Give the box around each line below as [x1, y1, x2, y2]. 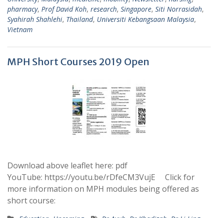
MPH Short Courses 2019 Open [7, 55, 149, 68]
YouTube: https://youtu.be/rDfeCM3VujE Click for [7, 172, 195, 182]
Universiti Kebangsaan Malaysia [97, 15, 194, 24]
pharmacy [7, 4, 37, 14]
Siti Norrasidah [155, 4, 202, 14]
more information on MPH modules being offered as [7, 183, 199, 194]
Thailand [66, 15, 93, 24]
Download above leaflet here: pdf [7, 160, 135, 171]
